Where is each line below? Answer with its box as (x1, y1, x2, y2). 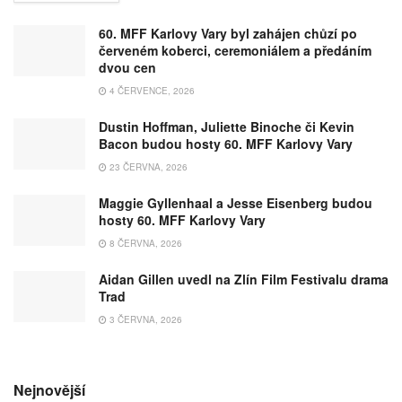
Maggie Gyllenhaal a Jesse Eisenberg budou (99, 194, 372, 213)
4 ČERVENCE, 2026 (107, 84, 195, 98)
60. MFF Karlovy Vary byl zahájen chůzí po (99, 24, 357, 43)
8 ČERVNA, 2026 (107, 237, 182, 250)
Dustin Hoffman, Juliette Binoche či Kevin (99, 118, 354, 136)
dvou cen (99, 58, 156, 77)
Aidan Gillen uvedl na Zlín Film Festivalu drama (99, 270, 389, 289)
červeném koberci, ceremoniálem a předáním (99, 41, 371, 60)
